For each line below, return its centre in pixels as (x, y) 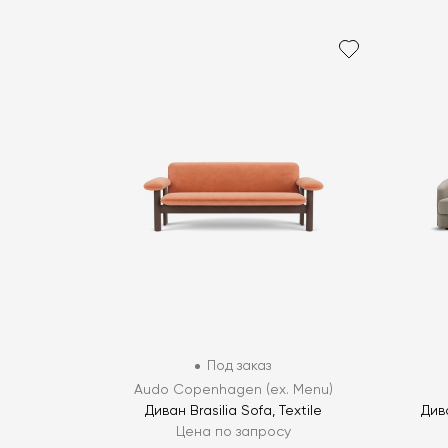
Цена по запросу (233, 432)
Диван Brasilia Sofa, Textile (233, 411)
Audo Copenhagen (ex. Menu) (233, 390)
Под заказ (239, 366)
